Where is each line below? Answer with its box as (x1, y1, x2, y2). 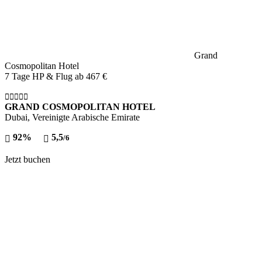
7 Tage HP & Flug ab (5, 71, 86, 81)
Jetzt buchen (5, 154, 50, 164)
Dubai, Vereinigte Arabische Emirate (5, 112, 140, 122)
